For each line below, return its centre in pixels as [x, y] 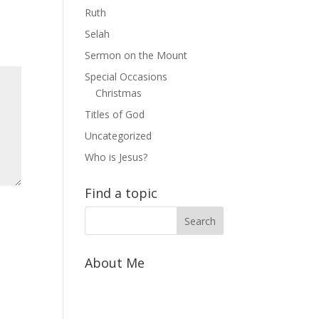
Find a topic [121, 193]
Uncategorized [119, 136]
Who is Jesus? [116, 157]
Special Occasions [126, 77]
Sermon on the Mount [136, 55]
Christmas [119, 93]
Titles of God [115, 114]
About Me [115, 263]
